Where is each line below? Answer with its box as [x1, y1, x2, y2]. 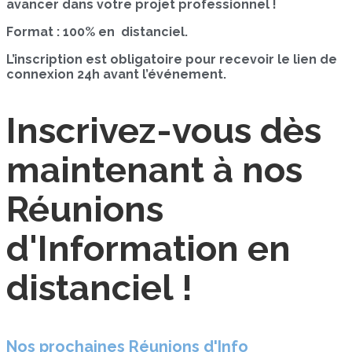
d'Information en [6, 227, 291, 269]
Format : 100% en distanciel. [6, 24, 188, 40]
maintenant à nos [6, 148, 302, 191]
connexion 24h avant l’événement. [6, 67, 226, 82]
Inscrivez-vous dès [6, 109, 321, 152]
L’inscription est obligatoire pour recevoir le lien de [6, 52, 337, 68]
